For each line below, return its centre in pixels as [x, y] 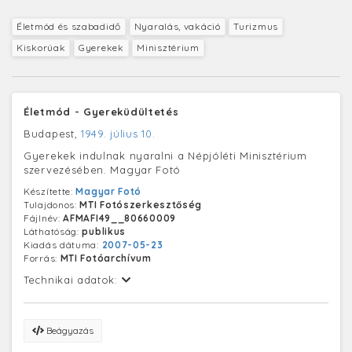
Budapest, [52, 133]
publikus [104, 231]
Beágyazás [69, 330]
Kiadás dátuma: [63, 244]
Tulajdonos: [52, 204]
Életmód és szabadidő [69, 26]
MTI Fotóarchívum [106, 258]
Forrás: [42, 258]
